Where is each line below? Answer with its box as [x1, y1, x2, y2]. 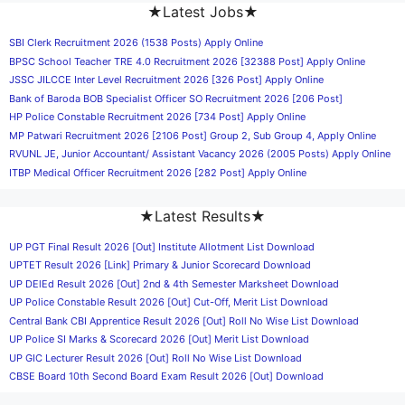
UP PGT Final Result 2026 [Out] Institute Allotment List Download [9, 240, 315, 253]
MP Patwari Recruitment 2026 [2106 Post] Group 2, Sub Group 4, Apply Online [9, 128, 376, 142]
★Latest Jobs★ [146, 3, 259, 21]
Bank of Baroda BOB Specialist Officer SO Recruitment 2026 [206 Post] [9, 91, 343, 105]
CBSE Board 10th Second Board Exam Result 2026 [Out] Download [9, 370, 324, 382]
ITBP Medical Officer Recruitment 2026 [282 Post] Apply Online [9, 165, 306, 179]
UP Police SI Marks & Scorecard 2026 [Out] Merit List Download [9, 333, 309, 345]
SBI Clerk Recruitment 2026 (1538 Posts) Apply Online [9, 36, 263, 49]
